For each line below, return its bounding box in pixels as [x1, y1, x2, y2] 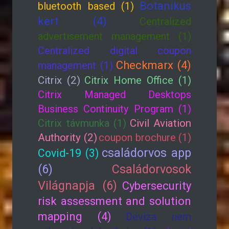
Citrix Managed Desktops [38, 88, 191, 101]
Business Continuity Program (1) [38, 103, 191, 115]
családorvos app [102, 146, 191, 160]
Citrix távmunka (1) [38, 117, 126, 129]
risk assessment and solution [38, 195, 191, 208]
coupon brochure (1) [99, 131, 191, 144]
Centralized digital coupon [38, 44, 191, 57]
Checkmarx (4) [116, 59, 191, 72]
